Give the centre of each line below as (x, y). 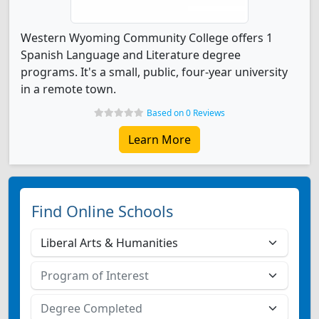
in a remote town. (68, 89)
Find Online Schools (102, 211)
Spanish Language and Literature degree (131, 55)
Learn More (159, 140)
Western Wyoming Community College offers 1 (147, 38)
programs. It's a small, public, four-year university (154, 72)
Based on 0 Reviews (186, 113)
